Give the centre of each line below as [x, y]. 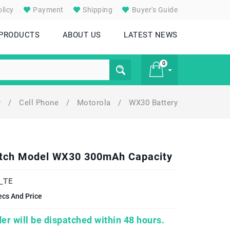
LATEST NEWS [151, 35]
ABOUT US [82, 35]
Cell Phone [40, 103]
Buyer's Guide [154, 10]
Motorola [95, 103]
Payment [47, 10]
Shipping [97, 10]
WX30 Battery [153, 103]
